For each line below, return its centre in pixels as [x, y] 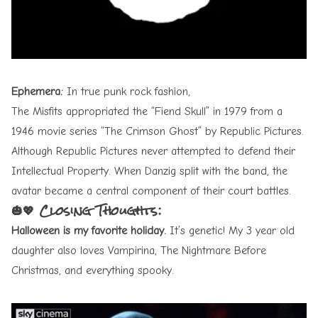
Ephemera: [37, 91]
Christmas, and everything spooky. [93, 270]
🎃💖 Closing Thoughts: [86, 210]
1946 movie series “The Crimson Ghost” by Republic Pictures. [158, 131]
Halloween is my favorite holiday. [89, 230]
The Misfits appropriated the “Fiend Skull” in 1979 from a [147, 111]
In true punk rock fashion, [127, 91]
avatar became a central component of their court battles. [151, 191]
